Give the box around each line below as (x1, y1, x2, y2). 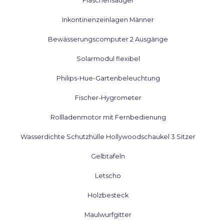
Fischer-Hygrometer (74, 93, 141, 101)
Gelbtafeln (91, 152, 125, 160)
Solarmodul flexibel (76, 55, 140, 62)
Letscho (95, 171, 121, 179)
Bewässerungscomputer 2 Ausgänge (48, 35, 168, 43)
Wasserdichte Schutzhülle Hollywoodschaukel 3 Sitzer (20, 132, 196, 140)
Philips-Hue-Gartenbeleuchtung (56, 74, 160, 82)
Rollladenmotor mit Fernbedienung (50, 113, 166, 121)
